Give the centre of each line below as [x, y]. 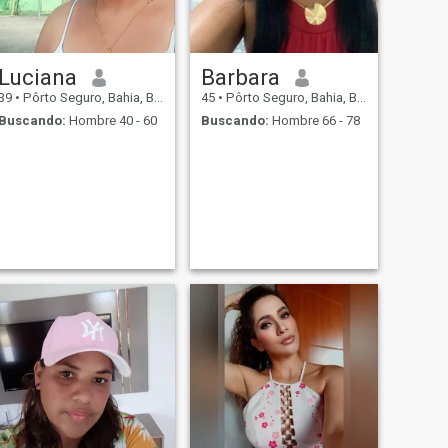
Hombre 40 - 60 [111, 120]
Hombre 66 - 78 [314, 120]
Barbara [240, 77]
